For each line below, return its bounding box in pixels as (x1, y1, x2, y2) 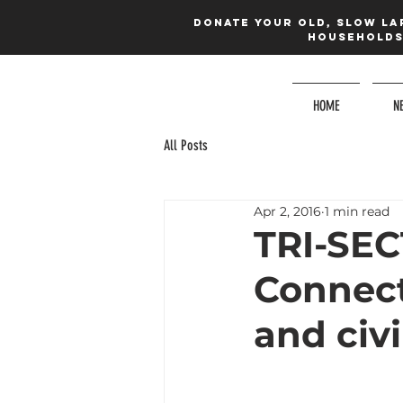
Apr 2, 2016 (254, 202, 321, 219)
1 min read (325, 202, 390, 219)
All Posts (164, 137, 208, 154)
